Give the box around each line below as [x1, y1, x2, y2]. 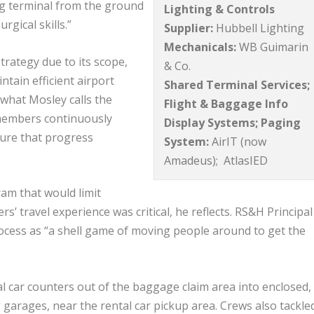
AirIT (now [209, 134, 267, 150]
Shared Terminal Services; [164, 77, 310, 93]
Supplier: [164, 20, 214, 36]
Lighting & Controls [164, 1, 275, 18]
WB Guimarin [236, 39, 309, 55]
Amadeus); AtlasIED [164, 153, 268, 169]
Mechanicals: [164, 39, 237, 55]
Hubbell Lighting [213, 20, 305, 36]
